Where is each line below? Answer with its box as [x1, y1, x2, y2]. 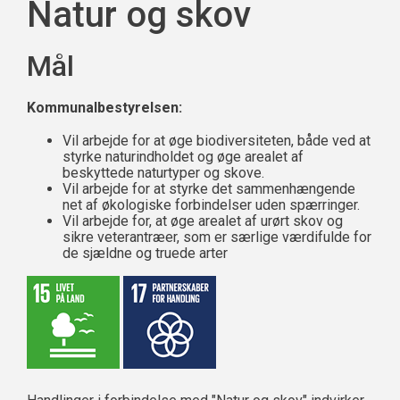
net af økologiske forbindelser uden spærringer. [62, 196, 360, 213]
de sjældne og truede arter [62, 245, 228, 262]
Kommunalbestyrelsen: [27, 99, 182, 116]
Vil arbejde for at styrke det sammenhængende [62, 180, 355, 197]
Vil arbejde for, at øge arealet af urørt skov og [62, 212, 343, 229]
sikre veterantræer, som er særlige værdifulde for [62, 229, 371, 246]
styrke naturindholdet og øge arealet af [62, 148, 304, 165]
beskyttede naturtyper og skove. [62, 164, 268, 181]
